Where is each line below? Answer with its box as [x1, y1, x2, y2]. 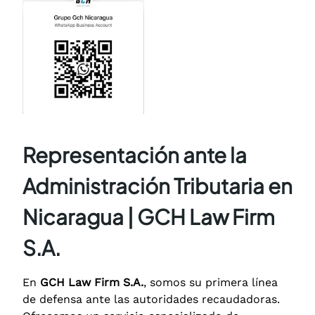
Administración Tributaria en [22, 172, 292, 199]
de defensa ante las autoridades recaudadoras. [22, 292, 280, 306]
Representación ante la [22, 141, 247, 168]
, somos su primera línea [143, 275, 278, 289]
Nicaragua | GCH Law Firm [22, 202, 275, 230]
